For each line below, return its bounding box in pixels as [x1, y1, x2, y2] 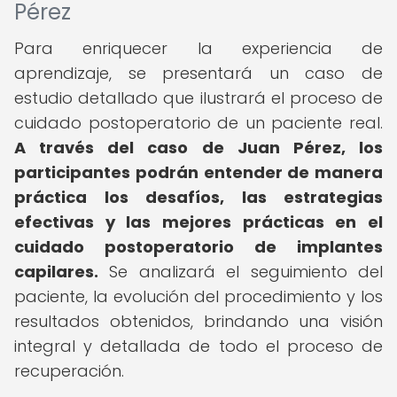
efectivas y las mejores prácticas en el [14, 211, 383, 233]
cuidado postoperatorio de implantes [14, 236, 383, 258]
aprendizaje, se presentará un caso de [14, 62, 383, 84]
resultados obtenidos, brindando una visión [14, 310, 383, 332]
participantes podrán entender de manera [14, 161, 383, 183]
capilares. [14, 261, 98, 283]
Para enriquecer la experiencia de [14, 37, 383, 59]
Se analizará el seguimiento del [98, 261, 383, 283]
